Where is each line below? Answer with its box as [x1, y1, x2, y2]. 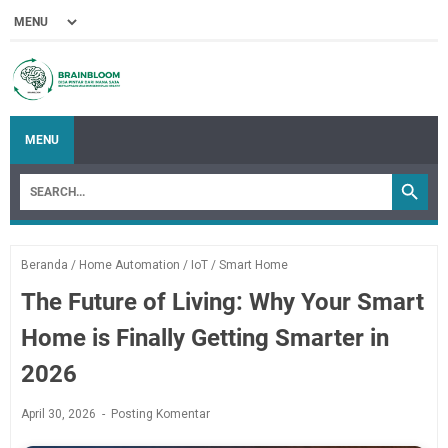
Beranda [21, 257, 68, 272]
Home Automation [79, 257, 180, 272]
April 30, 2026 [21, 406, 99, 421]
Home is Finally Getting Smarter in [21, 323, 389, 352]
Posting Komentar [111, 406, 210, 421]
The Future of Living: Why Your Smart [21, 287, 424, 316]
